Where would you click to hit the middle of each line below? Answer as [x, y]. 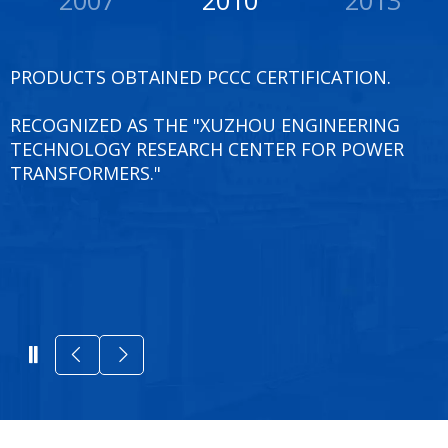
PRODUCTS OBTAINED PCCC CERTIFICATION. [200, 76]
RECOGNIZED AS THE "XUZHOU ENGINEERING [205, 124]
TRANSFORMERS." [85, 172]
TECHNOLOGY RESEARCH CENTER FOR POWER [207, 148]
